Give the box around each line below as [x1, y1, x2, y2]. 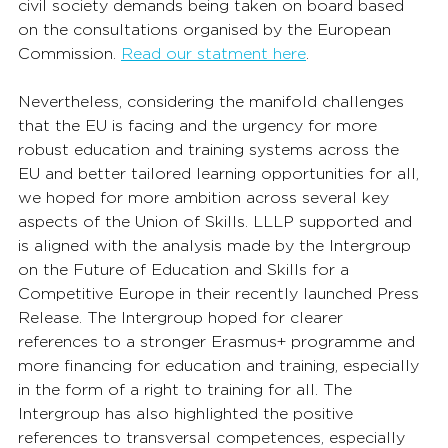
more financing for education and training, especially [18, 356, 424, 375]
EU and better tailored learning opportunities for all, [18, 164, 424, 183]
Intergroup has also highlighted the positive [18, 404, 358, 423]
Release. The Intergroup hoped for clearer [18, 308, 348, 327]
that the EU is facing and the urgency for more [18, 116, 382, 135]
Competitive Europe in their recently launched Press [18, 284, 424, 303]
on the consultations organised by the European [18, 20, 396, 39]
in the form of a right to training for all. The [18, 380, 357, 399]
